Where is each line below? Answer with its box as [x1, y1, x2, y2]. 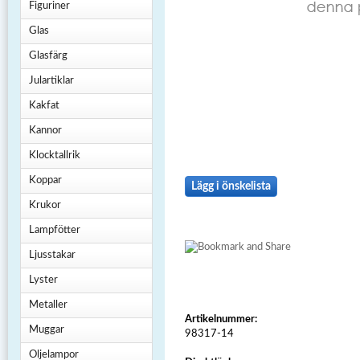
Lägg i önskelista [191, 181, 271, 192]
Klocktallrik [29, 150, 80, 161]
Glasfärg [29, 51, 67, 61]
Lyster [29, 275, 58, 285]
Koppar [29, 175, 62, 186]
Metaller [29, 300, 67, 310]
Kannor [29, 125, 62, 136]
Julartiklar [29, 76, 74, 86]
